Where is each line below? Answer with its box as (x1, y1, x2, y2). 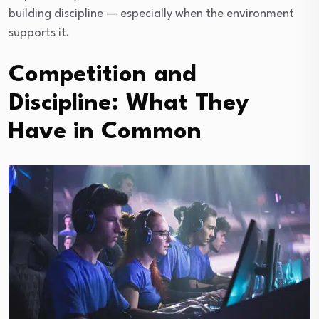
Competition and (9, 63, 197, 88)
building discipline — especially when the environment (9, 8, 294, 21)
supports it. (9, 27, 70, 40)
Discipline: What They (9, 92, 249, 116)
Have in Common (9, 120, 202, 145)
